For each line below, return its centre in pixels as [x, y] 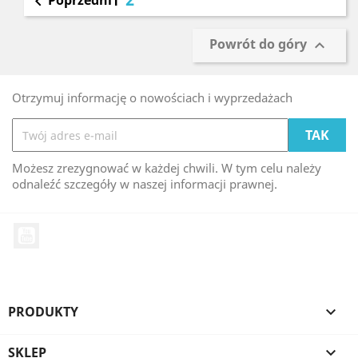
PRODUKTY [43, 311]
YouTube [66, 231]
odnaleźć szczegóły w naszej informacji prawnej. [145, 184]
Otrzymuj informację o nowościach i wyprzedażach [152, 97]
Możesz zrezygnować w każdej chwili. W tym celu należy [167, 168]
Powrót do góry [260, 44]
